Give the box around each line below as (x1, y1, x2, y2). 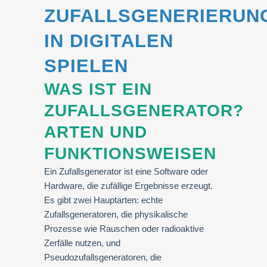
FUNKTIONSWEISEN (44, 144, 216, 163)
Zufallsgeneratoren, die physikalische (44, 209, 188, 219)
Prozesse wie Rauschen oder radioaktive (44, 223, 204, 234)
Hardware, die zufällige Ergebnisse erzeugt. (44, 181, 213, 191)
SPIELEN (44, 55, 128, 76)
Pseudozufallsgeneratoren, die (44, 252, 162, 262)
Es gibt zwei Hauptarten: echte (44, 195, 163, 205)
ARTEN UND (44, 123, 147, 141)
